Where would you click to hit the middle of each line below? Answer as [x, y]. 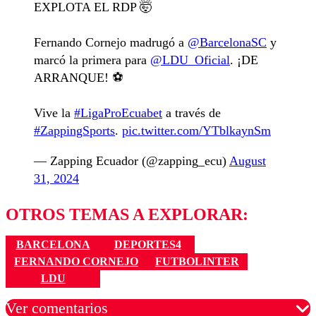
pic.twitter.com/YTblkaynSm [196, 131]
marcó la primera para [92, 60]
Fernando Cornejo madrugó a [111, 43]
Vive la [54, 113]
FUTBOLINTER [197, 261]
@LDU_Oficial [190, 60]
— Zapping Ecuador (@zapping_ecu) [132, 161]
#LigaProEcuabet [118, 113]
